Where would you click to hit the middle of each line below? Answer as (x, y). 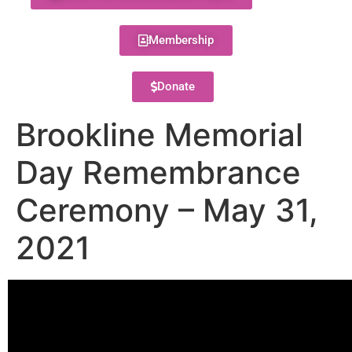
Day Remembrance (158, 172)
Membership (181, 40)
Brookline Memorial (159, 135)
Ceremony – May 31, (167, 210)
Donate (176, 86)
